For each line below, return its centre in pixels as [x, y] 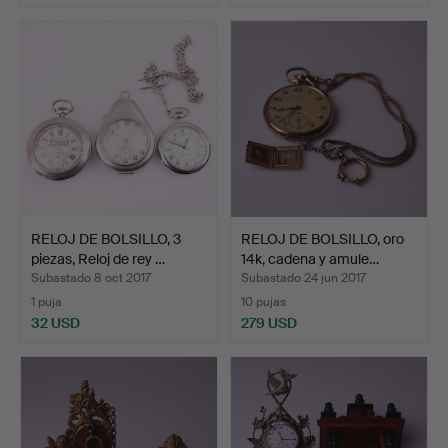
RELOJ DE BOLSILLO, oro [322, 238]
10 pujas [263, 301]
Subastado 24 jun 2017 [303, 277]
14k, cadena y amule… [310, 258]
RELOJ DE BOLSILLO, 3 [106, 238]
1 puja [46, 301]
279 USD [269, 322]
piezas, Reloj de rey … [98, 258]
